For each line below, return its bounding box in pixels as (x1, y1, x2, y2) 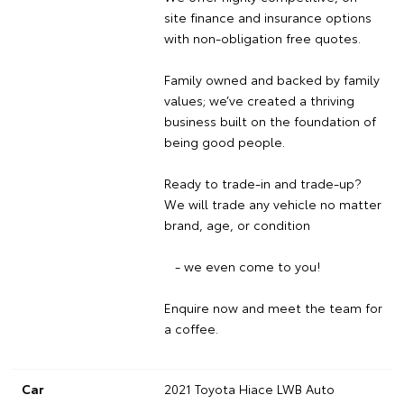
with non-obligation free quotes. (163, 28, 361, 47)
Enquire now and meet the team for (163, 298, 382, 317)
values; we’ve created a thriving (163, 90, 354, 109)
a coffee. (163, 318, 218, 337)
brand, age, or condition (163, 215, 310, 234)
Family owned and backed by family (163, 69, 380, 88)
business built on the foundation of (163, 111, 376, 130)
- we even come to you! (163, 256, 320, 275)
